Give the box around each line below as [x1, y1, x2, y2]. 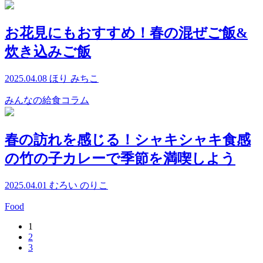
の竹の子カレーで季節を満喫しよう [5, 150, 235, 166]
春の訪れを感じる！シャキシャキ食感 [5, 131, 251, 147]
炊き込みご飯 [5, 44, 91, 59]
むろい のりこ [49, 180, 108, 190]
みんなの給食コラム [5, 95, 89, 105]
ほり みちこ [49, 73, 99, 83]
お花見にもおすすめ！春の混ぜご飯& [5, 25, 248, 41]
